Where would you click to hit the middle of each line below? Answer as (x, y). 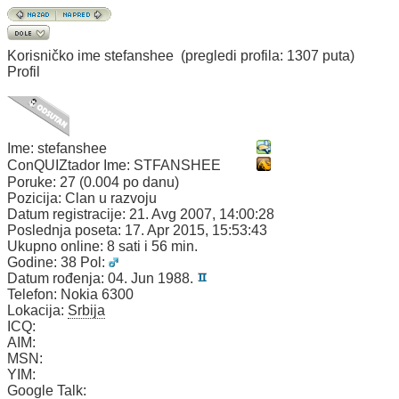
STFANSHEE (177, 165)
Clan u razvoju (111, 198)
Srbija (86, 310)
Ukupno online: (57, 246)
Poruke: (33, 182)
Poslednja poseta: (66, 230)
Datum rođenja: (57, 278)
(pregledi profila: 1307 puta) (268, 56)
